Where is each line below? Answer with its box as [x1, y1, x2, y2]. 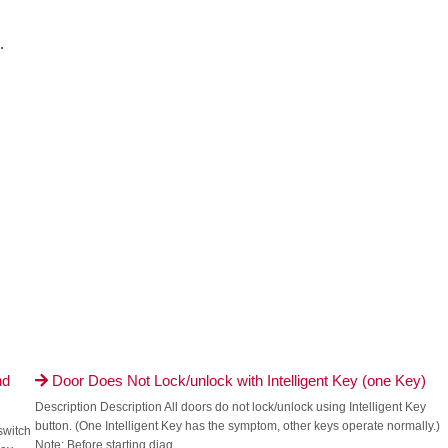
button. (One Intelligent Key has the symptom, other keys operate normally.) [34, 419, 440, 433]
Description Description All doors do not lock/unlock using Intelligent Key [34, 400, 426, 414]
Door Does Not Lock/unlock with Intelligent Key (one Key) [47, 372, 426, 389]
